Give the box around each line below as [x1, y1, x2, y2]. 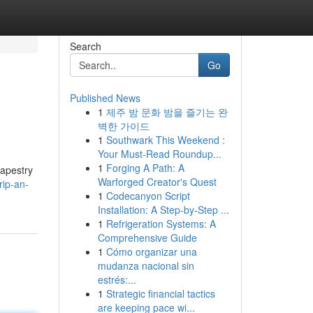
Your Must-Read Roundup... [97, 147, 221, 161]
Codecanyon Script [105, 189, 190, 203]
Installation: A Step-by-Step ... [97, 203, 229, 217]
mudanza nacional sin [97, 259, 194, 272]
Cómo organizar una [105, 245, 197, 259]
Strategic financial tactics [105, 286, 215, 300]
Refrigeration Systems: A [105, 217, 216, 231]
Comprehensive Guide [97, 231, 197, 245]
